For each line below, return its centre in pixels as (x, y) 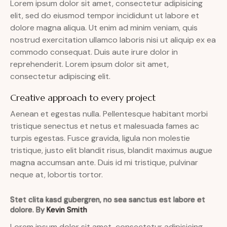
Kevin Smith (67, 210)
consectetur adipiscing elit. (60, 77)
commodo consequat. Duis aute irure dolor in (94, 52)
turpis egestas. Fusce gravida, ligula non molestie (100, 138)
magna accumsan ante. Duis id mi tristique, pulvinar (104, 163)
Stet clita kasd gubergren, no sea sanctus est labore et (108, 200)
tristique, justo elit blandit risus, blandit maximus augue (111, 150)
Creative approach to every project (83, 98)
